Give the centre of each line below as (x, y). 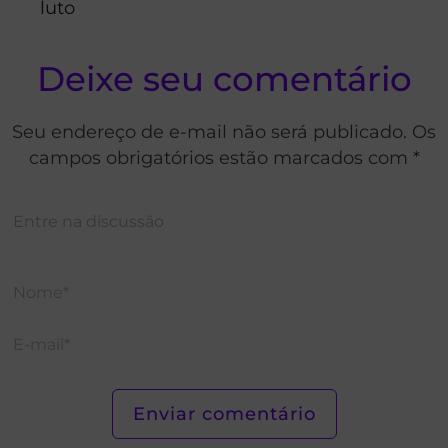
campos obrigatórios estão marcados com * (224, 157)
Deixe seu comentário (224, 78)
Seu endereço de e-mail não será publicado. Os (224, 131)
